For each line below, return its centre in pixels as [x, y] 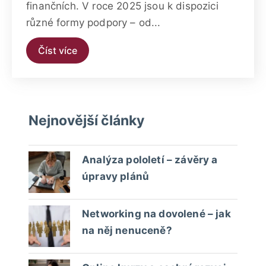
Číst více [58, 50]
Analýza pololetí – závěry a [150, 159]
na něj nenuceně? [127, 230]
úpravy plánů [116, 176]
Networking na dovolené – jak [156, 213]
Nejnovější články [86, 120]
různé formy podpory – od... [94, 22]
